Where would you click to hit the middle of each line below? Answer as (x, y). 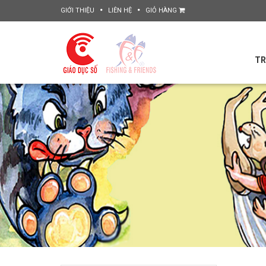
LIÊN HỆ (120, 10)
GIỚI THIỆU (77, 10)
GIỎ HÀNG (162, 10)
